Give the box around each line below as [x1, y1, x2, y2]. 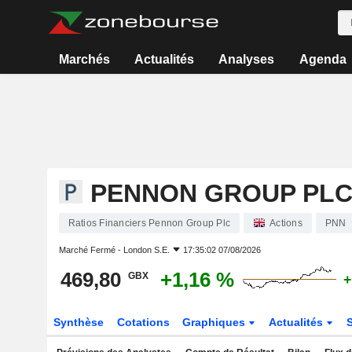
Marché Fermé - [58, 245, 123, 255]
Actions [269, 218, 302, 229]
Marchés [58, 53, 110, 66]
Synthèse [53, 316, 104, 328]
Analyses [218, 53, 275, 66]
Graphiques [182, 316, 249, 328]
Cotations [116, 316, 170, 328]
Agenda [299, 53, 346, 66]
